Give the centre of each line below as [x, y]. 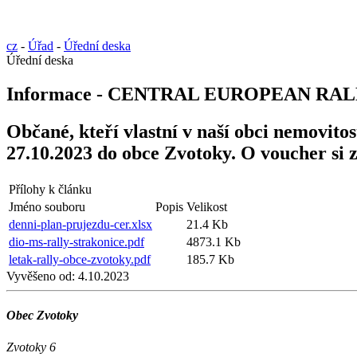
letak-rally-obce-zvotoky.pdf [80, 259]
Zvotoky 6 [31, 347]
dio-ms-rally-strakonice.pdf [76, 241]
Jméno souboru [47, 206]
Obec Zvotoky [42, 316]
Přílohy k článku [50, 189]
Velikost [207, 206]
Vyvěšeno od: [41, 276]
